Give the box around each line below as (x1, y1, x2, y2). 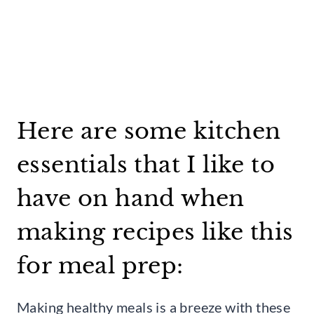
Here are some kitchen (17, 117, 281, 145)
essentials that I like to (17, 151, 275, 179)
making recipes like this (17, 218, 294, 246)
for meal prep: (17, 252, 184, 280)
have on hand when (17, 184, 245, 212)
